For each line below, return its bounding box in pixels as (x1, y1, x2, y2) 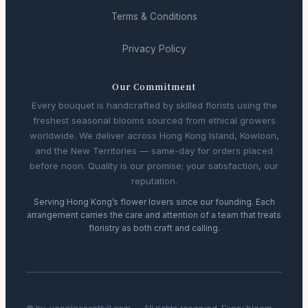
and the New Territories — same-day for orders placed (35, 144, 273, 156)
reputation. (131, 175, 177, 186)
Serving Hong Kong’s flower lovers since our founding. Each (33, 196, 275, 207)
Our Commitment (112, 80, 196, 92)
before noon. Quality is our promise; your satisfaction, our (30, 159, 278, 171)
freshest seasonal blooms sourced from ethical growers (32, 114, 276, 126)
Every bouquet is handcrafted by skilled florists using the (31, 99, 277, 111)
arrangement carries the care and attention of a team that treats (27, 209, 281, 220)
